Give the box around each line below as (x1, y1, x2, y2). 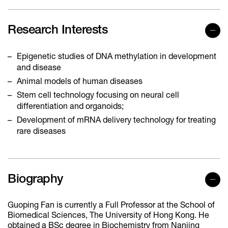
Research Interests (8, 24, 108, 37)
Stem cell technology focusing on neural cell (17, 91, 179, 100)
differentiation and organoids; (17, 102, 124, 111)
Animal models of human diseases (17, 77, 142, 86)
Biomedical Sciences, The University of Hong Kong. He (8, 211, 209, 220)
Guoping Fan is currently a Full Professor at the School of (8, 201, 215, 210)
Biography (8, 173, 63, 186)
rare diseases (17, 127, 66, 136)
